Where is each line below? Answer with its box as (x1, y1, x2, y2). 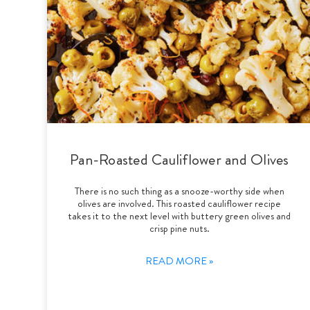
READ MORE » (145, 253, 214, 268)
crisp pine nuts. (149, 220, 210, 236)
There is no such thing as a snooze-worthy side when (74, 183, 284, 199)
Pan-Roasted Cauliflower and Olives (70, 148, 289, 170)
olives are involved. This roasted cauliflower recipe (77, 195, 282, 211)
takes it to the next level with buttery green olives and (68, 208, 291, 224)
